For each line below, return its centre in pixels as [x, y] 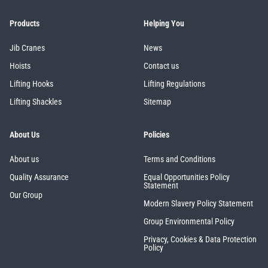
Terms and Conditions [179, 159]
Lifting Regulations [174, 84]
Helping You [164, 24]
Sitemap [157, 102]
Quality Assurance [39, 177]
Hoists [20, 66]
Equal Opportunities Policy [187, 177]
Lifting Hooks [31, 84]
